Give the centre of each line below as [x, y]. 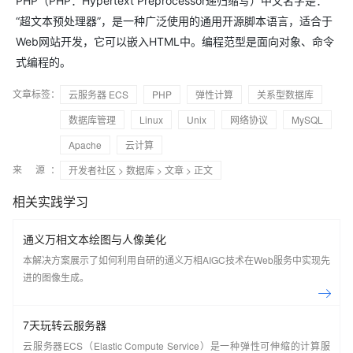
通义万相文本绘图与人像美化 [95, 239]
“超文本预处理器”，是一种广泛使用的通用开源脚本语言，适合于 [174, 21]
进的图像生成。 [56, 277]
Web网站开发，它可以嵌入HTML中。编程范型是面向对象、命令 [175, 41]
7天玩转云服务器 [65, 325]
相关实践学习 [50, 201]
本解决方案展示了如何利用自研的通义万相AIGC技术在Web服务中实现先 [176, 260]
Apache [85, 145]
